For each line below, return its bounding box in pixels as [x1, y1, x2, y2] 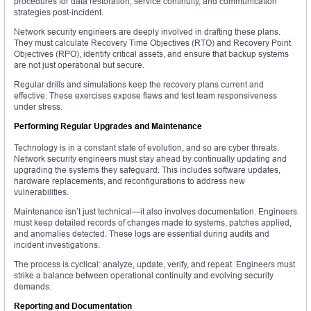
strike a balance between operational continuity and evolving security [14, 270, 274, 281]
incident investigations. [14, 239, 100, 251]
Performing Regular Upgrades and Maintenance [14, 121, 202, 132]
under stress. [14, 101, 62, 112]
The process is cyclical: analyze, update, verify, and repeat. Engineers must [14, 259, 295, 270]
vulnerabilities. [14, 187, 69, 198]
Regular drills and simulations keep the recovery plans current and [14, 79, 264, 90]
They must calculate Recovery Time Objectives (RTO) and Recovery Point [14, 37, 291, 49]
